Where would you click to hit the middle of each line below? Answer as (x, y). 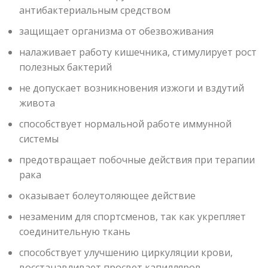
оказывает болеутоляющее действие (107, 196)
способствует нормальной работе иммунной (125, 124)
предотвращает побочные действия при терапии (137, 160)
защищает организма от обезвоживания (116, 31)
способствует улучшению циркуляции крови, (126, 253)
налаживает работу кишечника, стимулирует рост (138, 52)
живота (37, 103)
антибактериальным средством (95, 10)
